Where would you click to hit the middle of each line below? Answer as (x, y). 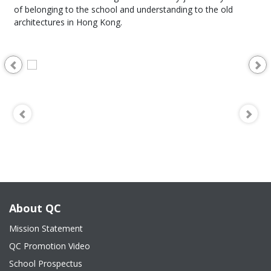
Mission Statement (46, 228)
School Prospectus (46, 263)
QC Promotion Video (50, 246)
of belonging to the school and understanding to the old (124, 9)
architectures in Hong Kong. (68, 22)
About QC (35, 208)
